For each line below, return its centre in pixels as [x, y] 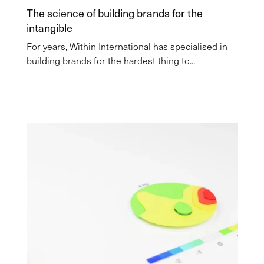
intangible [49, 27]
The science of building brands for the [114, 13]
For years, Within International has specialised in [127, 46]
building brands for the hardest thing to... [110, 60]
